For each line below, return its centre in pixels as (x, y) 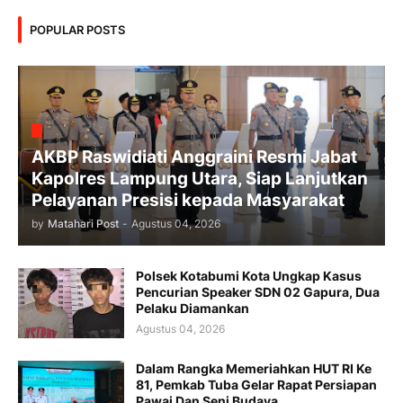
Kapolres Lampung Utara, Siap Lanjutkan (200, 179)
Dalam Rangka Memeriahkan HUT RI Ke (254, 369)
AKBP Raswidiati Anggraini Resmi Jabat (194, 157)
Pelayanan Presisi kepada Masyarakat (188, 201)
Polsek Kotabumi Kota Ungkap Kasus (249, 276)
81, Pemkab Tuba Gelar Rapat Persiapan (256, 385)
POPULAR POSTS (77, 29)
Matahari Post (83, 224)
